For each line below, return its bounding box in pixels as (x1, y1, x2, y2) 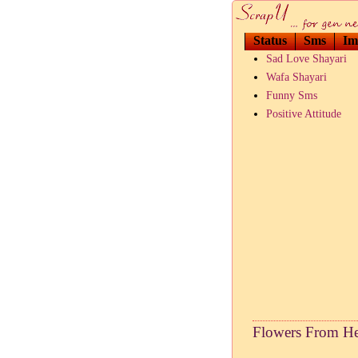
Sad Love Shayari (266, 53, 348, 66)
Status (253, 34, 287, 47)
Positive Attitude (266, 108, 342, 121)
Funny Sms (266, 89, 318, 102)
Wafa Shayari (266, 71, 328, 84)
